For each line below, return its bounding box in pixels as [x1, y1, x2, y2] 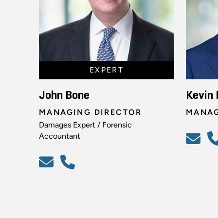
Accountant [39, 131, 80, 141]
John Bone [39, 89, 90, 101]
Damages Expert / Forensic [39, 120, 132, 129]
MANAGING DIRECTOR [39, 107, 142, 117]
